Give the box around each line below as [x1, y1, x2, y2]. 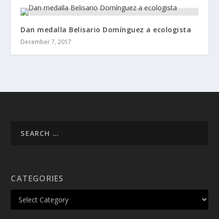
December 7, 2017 [21, 37, 72, 46]
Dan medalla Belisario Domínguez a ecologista [21, 24, 192, 34]
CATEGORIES [11, 173, 64, 184]
